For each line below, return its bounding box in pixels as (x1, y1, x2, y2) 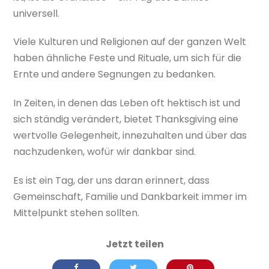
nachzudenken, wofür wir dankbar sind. (13, 145, 196, 159)
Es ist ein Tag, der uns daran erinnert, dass (13, 173, 210, 187)
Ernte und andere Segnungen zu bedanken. (13, 67, 216, 82)
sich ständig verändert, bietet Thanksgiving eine (13, 112, 239, 127)
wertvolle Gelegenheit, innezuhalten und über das (13, 128, 247, 143)
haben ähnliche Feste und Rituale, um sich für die (13, 51, 242, 65)
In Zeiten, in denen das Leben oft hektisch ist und (13, 96, 241, 110)
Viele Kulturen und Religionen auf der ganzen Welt (13, 35, 247, 49)
